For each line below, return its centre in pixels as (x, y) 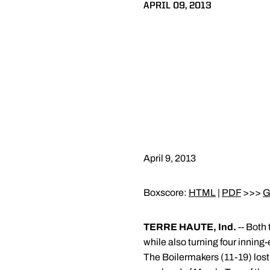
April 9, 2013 (170, 158)
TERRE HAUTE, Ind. (190, 227)
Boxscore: (166, 193)
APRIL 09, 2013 (177, 6)
